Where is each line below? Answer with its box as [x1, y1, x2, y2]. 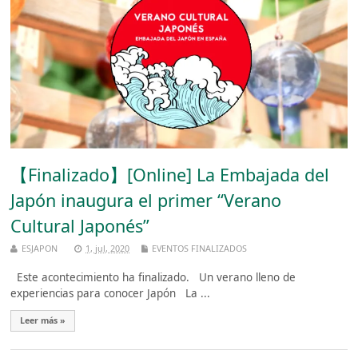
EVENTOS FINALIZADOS [152, 242, 248, 255]
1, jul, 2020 [86, 242, 130, 255]
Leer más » [20, 315, 66, 327]
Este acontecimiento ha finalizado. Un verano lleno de [10, 270, 296, 285]
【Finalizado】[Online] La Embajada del [10, 163, 330, 187]
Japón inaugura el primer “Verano [10, 189, 282, 213]
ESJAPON [22, 242, 58, 255]
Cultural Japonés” [10, 214, 150, 238]
